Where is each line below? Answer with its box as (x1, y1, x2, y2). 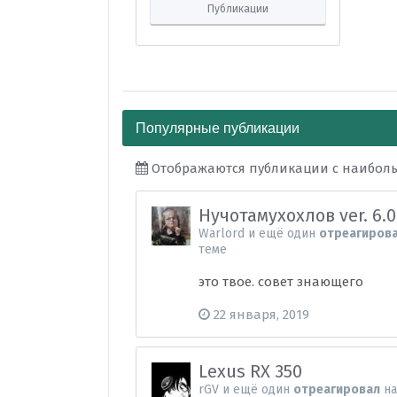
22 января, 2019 (214, 307, 310, 323)
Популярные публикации (136, 117, 300, 137)
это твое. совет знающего (198, 274, 364, 290)
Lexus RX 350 (198, 361, 303, 382)
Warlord (198, 226, 245, 241)
